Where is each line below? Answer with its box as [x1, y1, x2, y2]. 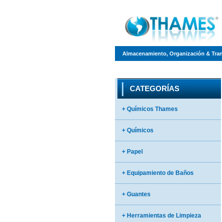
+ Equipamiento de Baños [122, 169, 194, 176]
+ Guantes [122, 191, 151, 198]
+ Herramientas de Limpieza [122, 212, 201, 219]
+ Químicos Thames [122, 106, 178, 112]
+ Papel [122, 148, 143, 155]
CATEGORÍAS [130, 84, 179, 93]
